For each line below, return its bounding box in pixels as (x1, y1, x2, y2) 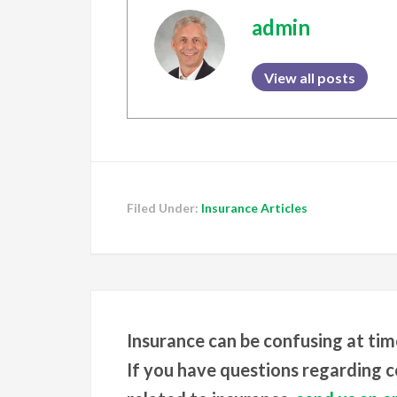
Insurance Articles (201, 200, 307, 215)
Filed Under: (127, 200, 201, 215)
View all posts (264, 69, 355, 86)
